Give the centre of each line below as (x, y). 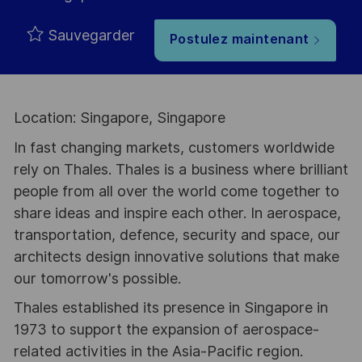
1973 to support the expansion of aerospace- (166, 330)
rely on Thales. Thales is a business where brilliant (181, 169)
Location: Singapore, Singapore (119, 118)
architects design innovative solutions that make (176, 256)
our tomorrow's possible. (97, 278)
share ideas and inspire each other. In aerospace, (177, 213)
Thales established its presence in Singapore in (170, 308)
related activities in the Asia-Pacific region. (158, 351)
